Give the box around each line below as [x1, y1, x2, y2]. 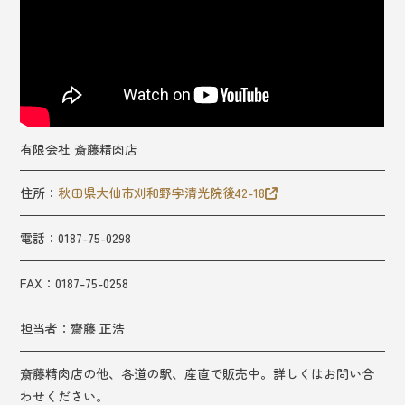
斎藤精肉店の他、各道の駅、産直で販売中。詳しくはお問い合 [20, 364, 375, 383]
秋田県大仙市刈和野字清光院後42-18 [58, 184, 266, 202]
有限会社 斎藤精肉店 [20, 140, 138, 159]
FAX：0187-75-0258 [20, 274, 129, 293]
